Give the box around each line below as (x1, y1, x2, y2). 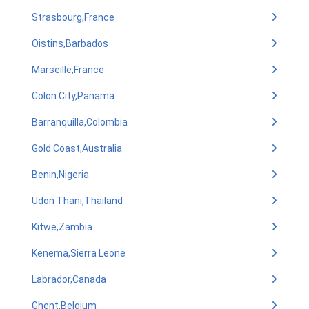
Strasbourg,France (32, 12, 114, 23)
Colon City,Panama (32, 90, 114, 101)
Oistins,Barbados (32, 38, 108, 49)
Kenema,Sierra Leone (32, 248, 126, 259)
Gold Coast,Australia (32, 143, 122, 154)
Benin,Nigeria (32, 169, 89, 180)
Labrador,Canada (32, 274, 106, 285)
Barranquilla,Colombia (32, 117, 128, 128)
